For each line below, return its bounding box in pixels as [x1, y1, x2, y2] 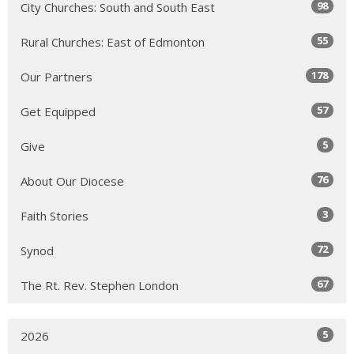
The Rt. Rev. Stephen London [21, 277, 179, 293]
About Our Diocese [21, 172, 124, 189]
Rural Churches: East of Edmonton [21, 33, 205, 50]
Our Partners [21, 68, 92, 85]
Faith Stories [21, 207, 88, 224]
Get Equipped [21, 103, 96, 119]
